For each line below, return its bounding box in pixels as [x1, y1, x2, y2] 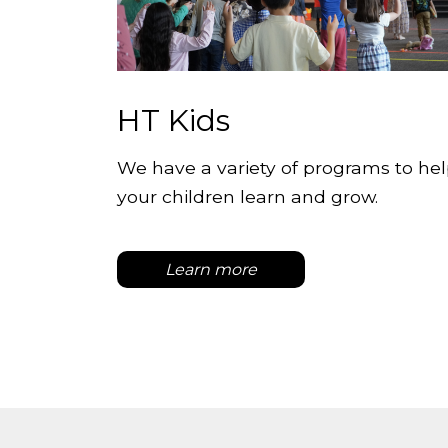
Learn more [165, 259, 257, 279]
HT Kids [117, 102, 230, 140]
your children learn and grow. [117, 185, 383, 207]
